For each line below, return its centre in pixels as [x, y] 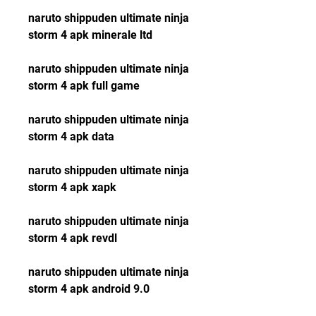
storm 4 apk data [71, 136]
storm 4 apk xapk [72, 187]
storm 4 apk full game [84, 86]
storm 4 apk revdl [73, 238]
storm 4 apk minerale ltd [90, 35]
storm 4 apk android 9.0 [89, 289]
